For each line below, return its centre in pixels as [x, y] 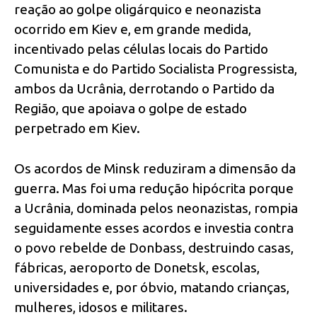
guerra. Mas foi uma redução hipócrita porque [154, 188]
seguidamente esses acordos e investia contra [154, 227]
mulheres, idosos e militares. [101, 307]
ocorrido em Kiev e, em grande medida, [133, 29]
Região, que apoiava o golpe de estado [131, 109]
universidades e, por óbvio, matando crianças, [152, 287]
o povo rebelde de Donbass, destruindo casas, [154, 247]
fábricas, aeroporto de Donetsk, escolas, [137, 267]
